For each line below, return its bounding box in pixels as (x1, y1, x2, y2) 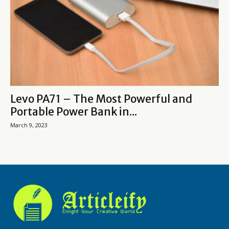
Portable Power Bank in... (10, 105, 137, 119)
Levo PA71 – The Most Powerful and (10, 92, 192, 106)
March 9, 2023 (10, 121, 48, 129)
